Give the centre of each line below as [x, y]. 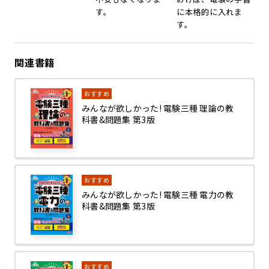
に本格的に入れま [210, 12]
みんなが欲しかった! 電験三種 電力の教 [158, 195]
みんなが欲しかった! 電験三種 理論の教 [158, 108]
